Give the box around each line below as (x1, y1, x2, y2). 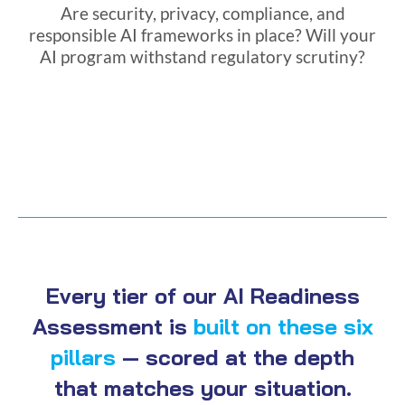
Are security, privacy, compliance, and (60, 3, 345, 24)
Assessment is (32, 312, 193, 340)
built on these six (193, 312, 373, 340)
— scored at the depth (116, 343, 354, 371)
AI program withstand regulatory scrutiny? (40, 46, 365, 67)
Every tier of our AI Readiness (45, 281, 360, 309)
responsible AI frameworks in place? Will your (29, 24, 376, 45)
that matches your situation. (53, 373, 352, 401)
